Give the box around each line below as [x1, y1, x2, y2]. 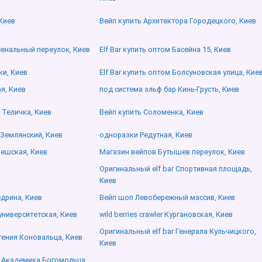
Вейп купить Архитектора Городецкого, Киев [99, 16, 256, 26]
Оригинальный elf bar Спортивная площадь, [99, 164, 252, 174]
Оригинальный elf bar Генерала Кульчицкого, [99, 227, 256, 236]
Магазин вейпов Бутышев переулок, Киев [99, 147, 245, 157]
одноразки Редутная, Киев [99, 130, 192, 140]
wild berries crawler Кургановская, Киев [99, 210, 233, 219]
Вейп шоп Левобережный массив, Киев [99, 193, 235, 202]
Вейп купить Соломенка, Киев [99, 108, 204, 117]
